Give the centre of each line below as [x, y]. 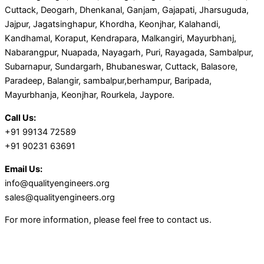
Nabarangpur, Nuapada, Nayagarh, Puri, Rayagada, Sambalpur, [129, 53]
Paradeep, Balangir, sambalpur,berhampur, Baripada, [108, 81]
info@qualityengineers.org [57, 183]
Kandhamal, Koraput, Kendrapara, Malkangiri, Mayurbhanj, [121, 39]
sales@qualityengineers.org [60, 197]
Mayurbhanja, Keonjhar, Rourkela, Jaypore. [90, 95]
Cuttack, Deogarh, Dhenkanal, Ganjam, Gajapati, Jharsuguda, [127, 10]
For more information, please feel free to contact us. [108, 220]
